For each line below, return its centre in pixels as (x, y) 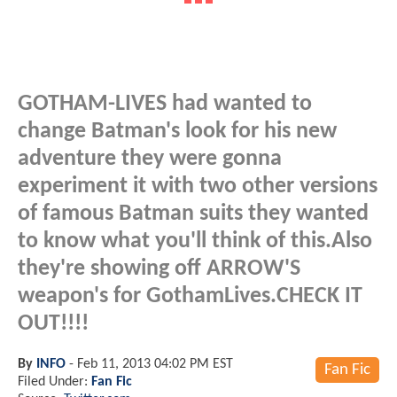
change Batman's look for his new (177, 131)
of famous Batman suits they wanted (193, 214)
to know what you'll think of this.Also (195, 241)
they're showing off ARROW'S (159, 269)
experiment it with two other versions (198, 186)
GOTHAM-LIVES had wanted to (165, 104)
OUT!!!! (53, 323)
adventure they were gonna (150, 159)
